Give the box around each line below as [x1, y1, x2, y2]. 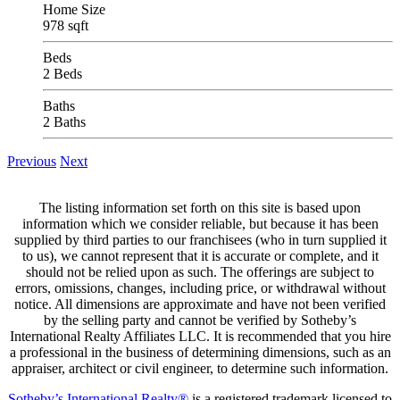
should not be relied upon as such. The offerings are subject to [26, 264, 374, 280]
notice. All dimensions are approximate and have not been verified [14, 296, 386, 312]
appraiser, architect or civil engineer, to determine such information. [12, 361, 388, 377]
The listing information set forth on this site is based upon [39, 200, 361, 216]
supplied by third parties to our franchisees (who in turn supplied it [13, 232, 387, 248]
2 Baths [43, 114, 86, 130]
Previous [7, 154, 56, 170]
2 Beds [43, 66, 82, 82]
